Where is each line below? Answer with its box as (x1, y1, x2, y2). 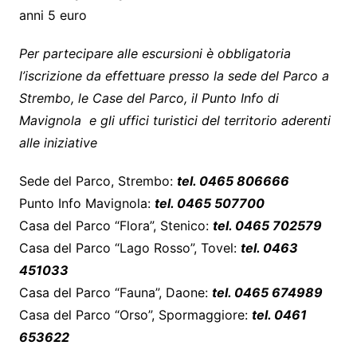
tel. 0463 (240, 239, 298, 256)
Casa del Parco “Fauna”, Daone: (18, 284, 212, 300)
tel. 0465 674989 (211, 284, 323, 300)
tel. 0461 (251, 306, 307, 323)
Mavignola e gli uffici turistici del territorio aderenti (18, 112, 331, 128)
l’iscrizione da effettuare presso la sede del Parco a (18, 67, 329, 84)
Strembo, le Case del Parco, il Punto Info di (18, 89, 279, 106)
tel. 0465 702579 (212, 217, 322, 233)
